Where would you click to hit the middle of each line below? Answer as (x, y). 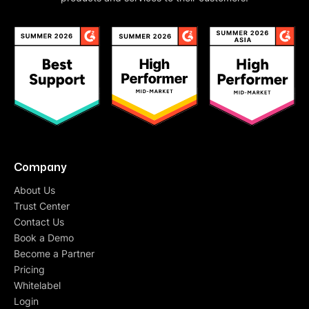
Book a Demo (44, 238)
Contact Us (39, 222)
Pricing (29, 270)
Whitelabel (37, 286)
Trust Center (42, 206)
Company (40, 167)
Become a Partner (54, 254)
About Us (34, 190)
